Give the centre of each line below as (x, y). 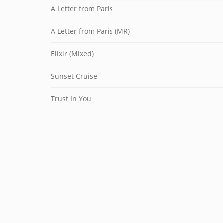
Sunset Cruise (74, 76)
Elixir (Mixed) (72, 54)
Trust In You (71, 98)
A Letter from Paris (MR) (90, 31)
